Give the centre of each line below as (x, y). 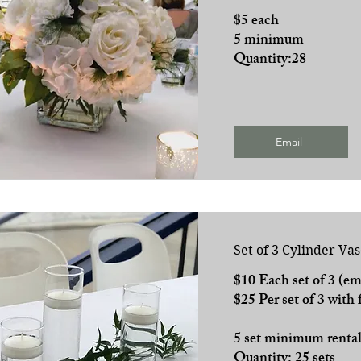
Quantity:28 (270, 60)
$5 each (256, 21)
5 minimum (268, 41)
